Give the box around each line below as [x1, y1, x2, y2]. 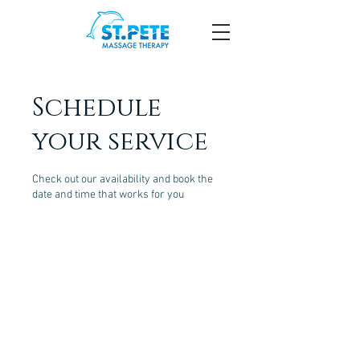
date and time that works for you [32, 188, 184, 202]
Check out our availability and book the [32, 173, 213, 186]
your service [32, 125, 208, 159]
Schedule [32, 91, 162, 125]
